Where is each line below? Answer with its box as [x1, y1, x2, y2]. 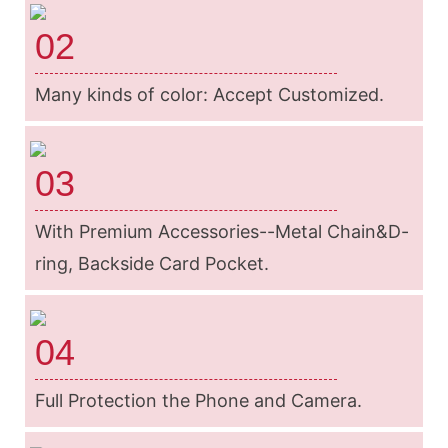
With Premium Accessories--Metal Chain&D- [35, 220, 409, 242]
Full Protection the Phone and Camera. [35, 389, 362, 411]
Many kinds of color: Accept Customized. [35, 83, 384, 105]
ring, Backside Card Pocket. [35, 252, 269, 274]
